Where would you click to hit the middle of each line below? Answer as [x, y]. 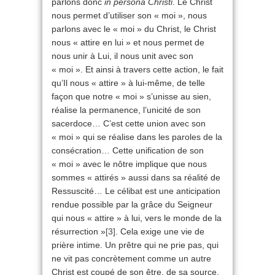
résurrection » [79, 232]
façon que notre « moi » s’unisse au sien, [131, 97]
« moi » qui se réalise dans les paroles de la [137, 137]
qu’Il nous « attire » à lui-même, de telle [128, 83]
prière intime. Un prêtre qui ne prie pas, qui [135, 245]
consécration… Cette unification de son [128, 151]
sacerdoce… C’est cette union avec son [129, 124]
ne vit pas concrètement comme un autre [131, 259]
